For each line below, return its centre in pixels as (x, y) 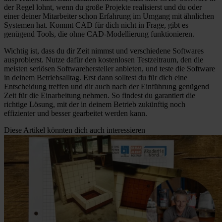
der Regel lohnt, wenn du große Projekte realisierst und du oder (103, 7)
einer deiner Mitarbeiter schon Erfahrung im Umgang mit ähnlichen (109, 16)
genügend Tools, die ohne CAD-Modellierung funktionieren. (99, 34)
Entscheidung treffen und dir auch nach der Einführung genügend (107, 86)
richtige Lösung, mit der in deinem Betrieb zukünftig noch (95, 104)
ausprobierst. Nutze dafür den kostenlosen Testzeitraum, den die (104, 59)
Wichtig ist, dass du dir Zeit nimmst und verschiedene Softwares (104, 51)
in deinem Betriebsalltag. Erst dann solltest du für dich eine (96, 77)
